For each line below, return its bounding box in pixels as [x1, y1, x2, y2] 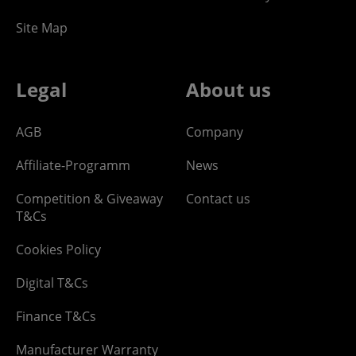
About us [186, 75, 271, 103]
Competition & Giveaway [16, 189, 163, 207]
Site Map [16, 18, 68, 37]
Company [186, 122, 243, 141]
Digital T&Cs [16, 273, 88, 292]
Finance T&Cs [16, 307, 96, 325]
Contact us [186, 189, 250, 207]
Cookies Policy [16, 240, 101, 258]
